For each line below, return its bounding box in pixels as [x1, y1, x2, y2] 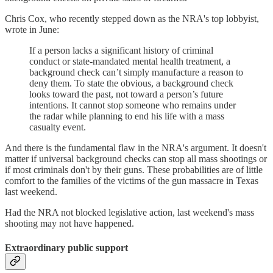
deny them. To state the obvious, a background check [29, 78, 233, 89]
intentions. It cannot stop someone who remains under [29, 100, 236, 111]
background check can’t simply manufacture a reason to [29, 67, 243, 78]
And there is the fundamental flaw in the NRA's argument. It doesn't [5, 143, 266, 154]
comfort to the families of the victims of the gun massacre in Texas [5, 175, 258, 186]
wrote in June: [5, 24, 62, 35]
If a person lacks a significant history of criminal [29, 45, 213, 56]
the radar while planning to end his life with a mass [29, 111, 224, 122]
